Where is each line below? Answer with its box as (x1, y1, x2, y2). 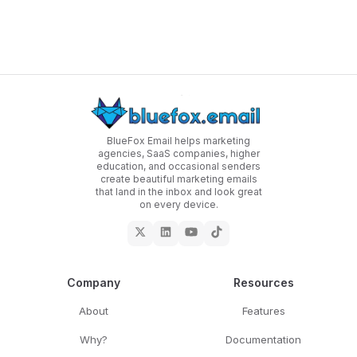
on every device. (139, 198, 218, 210)
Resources (233, 276, 294, 289)
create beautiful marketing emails (100, 173, 257, 185)
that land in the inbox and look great (95, 186, 262, 198)
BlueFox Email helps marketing (107, 135, 250, 147)
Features (241, 304, 285, 317)
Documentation (226, 333, 301, 346)
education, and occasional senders (96, 160, 261, 172)
